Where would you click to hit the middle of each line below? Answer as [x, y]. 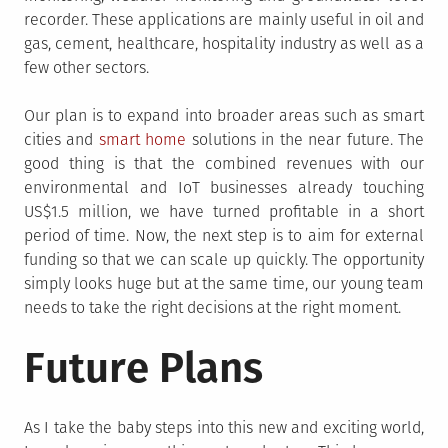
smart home [142, 139]
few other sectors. [86, 67]
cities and [61, 139]
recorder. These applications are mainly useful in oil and [224, 19]
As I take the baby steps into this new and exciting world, [224, 427]
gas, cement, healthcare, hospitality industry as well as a [224, 43]
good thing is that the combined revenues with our [224, 163]
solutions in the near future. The [305, 139]
